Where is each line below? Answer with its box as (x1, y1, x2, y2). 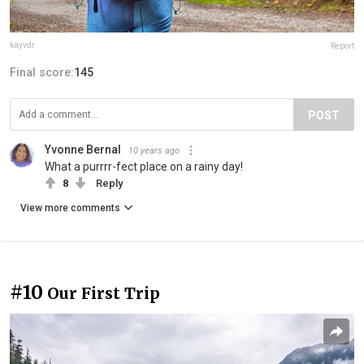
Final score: (10, 65, 74, 79)
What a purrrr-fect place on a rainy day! (45, 159, 243, 173)
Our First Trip (47, 283, 160, 303)
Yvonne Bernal (45, 142, 121, 156)
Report (331, 41, 354, 50)
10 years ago (128, 145, 180, 156)
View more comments (20, 201, 120, 214)
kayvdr (10, 40, 35, 50)
